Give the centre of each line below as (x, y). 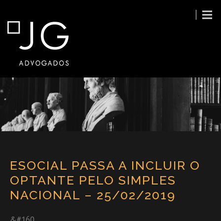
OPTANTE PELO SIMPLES (93, 180)
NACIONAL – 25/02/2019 (93, 195)
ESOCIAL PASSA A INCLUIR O (105, 165)
